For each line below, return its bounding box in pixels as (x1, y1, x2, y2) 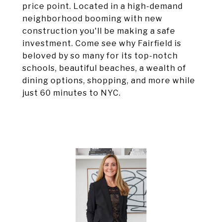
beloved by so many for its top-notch (22, 51, 178, 60)
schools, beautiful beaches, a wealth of (22, 63, 186, 73)
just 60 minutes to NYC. (22, 88, 121, 98)
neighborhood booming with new (22, 14, 163, 23)
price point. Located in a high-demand (22, 1, 183, 11)
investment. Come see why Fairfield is (22, 39, 181, 48)
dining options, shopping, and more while (22, 76, 195, 85)
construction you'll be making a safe (22, 26, 175, 36)
